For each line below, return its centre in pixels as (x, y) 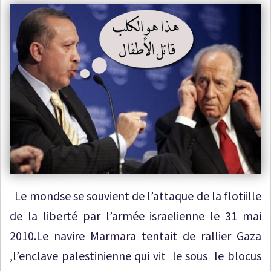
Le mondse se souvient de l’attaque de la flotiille (135, 195)
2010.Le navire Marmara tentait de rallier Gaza (135, 235)
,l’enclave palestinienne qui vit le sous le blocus (135, 255)
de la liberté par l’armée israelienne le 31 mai (135, 215)
